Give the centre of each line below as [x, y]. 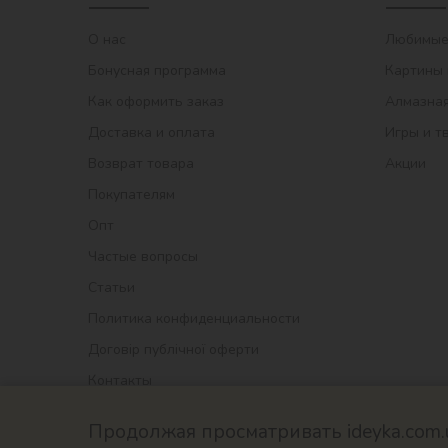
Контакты [120, 380]
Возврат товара [141, 163]
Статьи [111, 287]
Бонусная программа [157, 70]
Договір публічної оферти [173, 349]
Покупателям [131, 194]
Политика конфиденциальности [194, 318]
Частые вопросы [143, 256]
